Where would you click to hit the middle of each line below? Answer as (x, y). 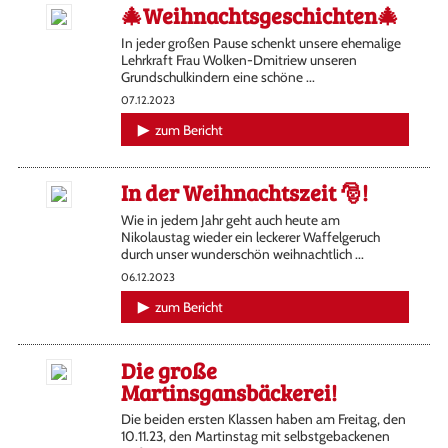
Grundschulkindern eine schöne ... (217, 76)
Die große (168, 369)
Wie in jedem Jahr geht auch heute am (230, 220)
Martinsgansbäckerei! (228, 391)
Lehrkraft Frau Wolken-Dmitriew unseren (238, 59)
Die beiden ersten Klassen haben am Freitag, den (263, 419)
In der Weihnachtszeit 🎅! (244, 192)
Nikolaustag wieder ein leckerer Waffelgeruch (250, 237)
